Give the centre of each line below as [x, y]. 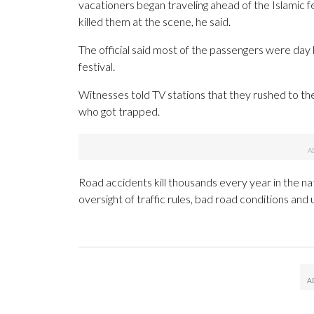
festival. [97, 67]
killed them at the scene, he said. [155, 22]
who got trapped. [119, 111]
